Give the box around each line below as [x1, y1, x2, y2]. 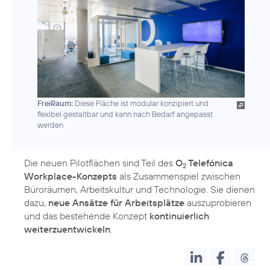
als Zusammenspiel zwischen [117, 170, 240, 183]
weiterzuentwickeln [24, 223, 110, 236]
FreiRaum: [37, 98, 73, 108]
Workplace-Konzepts [24, 170, 117, 183]
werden [37, 120, 63, 130]
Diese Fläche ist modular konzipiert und [73, 98, 209, 108]
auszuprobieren [184, 196, 251, 209]
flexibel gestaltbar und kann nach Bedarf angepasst [37, 109, 213, 119]
